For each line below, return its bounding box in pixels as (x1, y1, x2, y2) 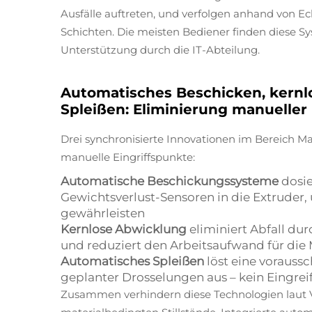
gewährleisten (61, 206, 145, 220)
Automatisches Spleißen (61, 254, 207, 268)
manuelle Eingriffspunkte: (61, 150, 195, 164)
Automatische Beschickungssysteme (61, 174, 281, 188)
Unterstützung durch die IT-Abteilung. (61, 43, 260, 56)
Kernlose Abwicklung (61, 222, 189, 236)
